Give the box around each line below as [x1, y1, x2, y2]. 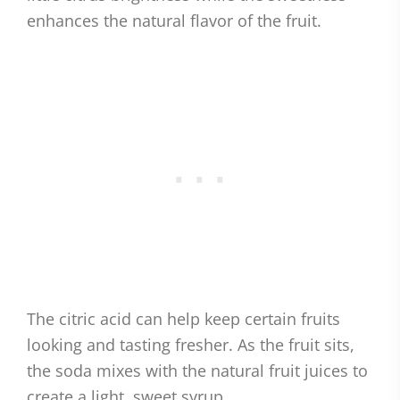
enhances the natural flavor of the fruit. [27, 10, 321, 32]
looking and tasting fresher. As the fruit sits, [27, 334, 354, 356]
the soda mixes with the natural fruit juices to [27, 360, 368, 382]
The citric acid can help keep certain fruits [27, 308, 340, 330]
